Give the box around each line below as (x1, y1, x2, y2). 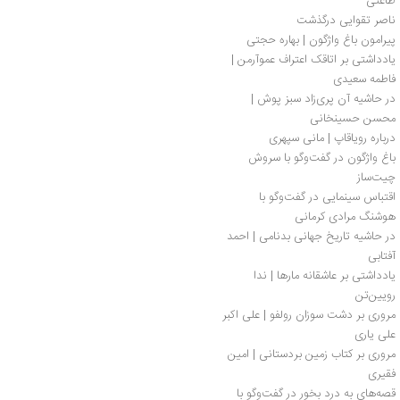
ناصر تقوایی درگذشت (296, 10, 396, 30)
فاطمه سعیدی (333, 69, 396, 89)
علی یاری (354, 324, 396, 345)
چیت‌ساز (357, 167, 396, 187)
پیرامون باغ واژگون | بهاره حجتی (246, 29, 396, 50)
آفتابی (368, 246, 396, 266)
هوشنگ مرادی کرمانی (295, 206, 396, 227)
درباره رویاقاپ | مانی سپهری (269, 128, 396, 148)
